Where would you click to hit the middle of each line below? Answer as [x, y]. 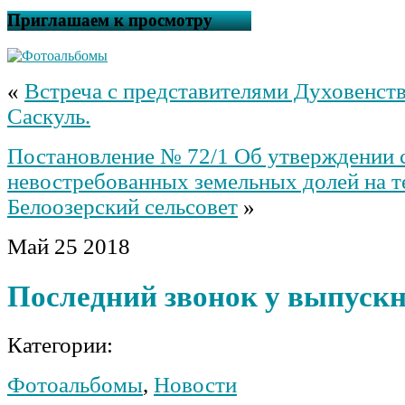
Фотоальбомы [75, 384]
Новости [195, 384]
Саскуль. [49, 117]
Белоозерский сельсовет [122, 207]
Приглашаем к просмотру [110, 21]
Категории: [60, 344]
